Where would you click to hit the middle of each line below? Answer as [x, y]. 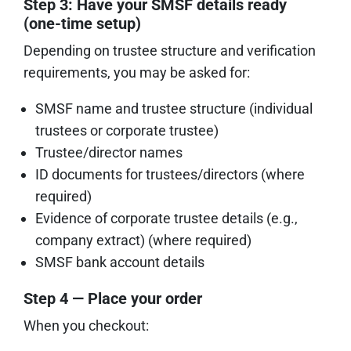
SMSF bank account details [120, 262]
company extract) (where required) [143, 240]
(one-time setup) [82, 23]
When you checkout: [86, 325]
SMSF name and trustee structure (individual [174, 108]
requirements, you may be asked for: [137, 72]
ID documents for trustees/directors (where [170, 174]
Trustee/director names [109, 152]
